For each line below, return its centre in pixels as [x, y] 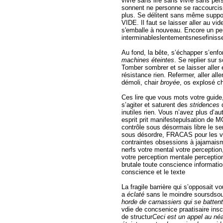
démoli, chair [141, 82]
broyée [170, 82]
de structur [137, 217]
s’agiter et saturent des [156, 105]
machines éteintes [148, 60]
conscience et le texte [153, 172]
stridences [206, 105]
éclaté [137, 194]
